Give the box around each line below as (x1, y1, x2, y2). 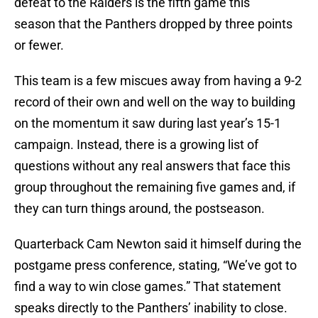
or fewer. (14, 38, 64, 53)
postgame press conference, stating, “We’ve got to (14, 258, 297, 273)
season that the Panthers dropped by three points (14, 16, 292, 32)
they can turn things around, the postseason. (14, 201, 265, 216)
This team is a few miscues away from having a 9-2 (14, 73, 302, 89)
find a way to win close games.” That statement (14, 279, 281, 295)
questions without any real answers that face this (14, 158, 290, 174)
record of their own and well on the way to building (14, 94, 295, 110)
